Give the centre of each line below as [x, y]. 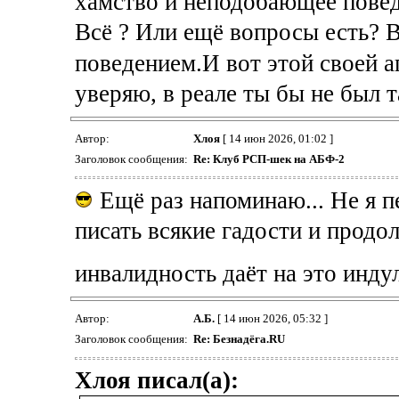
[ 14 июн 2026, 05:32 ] [271, 318]
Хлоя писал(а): [156, 381]
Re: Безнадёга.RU [239, 338]
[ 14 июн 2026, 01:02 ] [276, 138]
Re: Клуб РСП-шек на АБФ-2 [269, 159]
